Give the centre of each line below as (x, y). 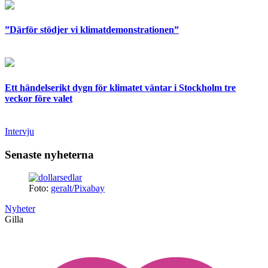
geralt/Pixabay (78, 188)
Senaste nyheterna (49, 154)
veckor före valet (39, 98)
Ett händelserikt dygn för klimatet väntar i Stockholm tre (120, 87)
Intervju (19, 131)
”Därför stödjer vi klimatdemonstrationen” (92, 30)
